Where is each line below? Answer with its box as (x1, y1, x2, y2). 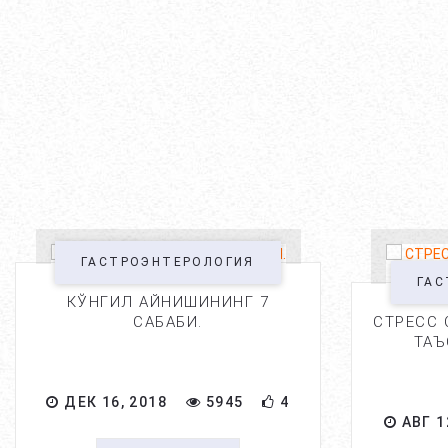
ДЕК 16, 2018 (59, 394, 167, 410)
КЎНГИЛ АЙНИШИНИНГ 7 (66, 293, 270, 311)
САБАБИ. (133, 313, 203, 331)
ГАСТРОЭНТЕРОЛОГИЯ (81, 255, 255, 269)
